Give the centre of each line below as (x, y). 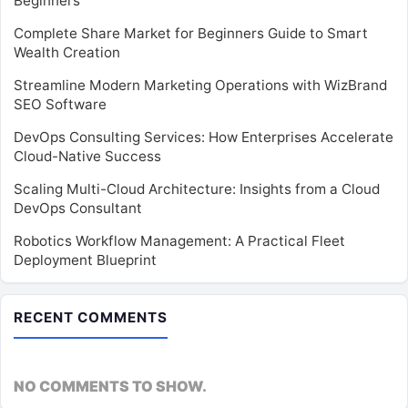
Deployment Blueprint (85, 260)
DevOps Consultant (78, 209)
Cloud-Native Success (87, 157)
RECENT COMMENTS (91, 318)
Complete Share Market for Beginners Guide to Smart (191, 34)
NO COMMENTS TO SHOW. (110, 387)
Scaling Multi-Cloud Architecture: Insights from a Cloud (197, 189)
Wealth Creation (67, 53)
